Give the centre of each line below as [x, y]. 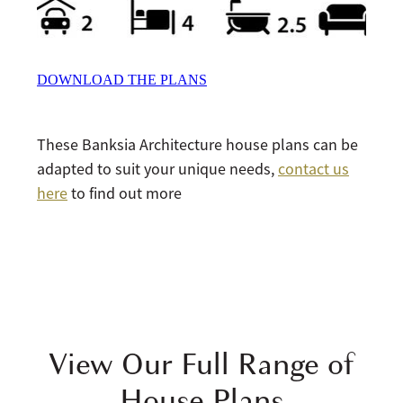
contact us [313, 170]
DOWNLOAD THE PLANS [122, 80]
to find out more [125, 194]
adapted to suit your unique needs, [157, 170]
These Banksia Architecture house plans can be [197, 145]
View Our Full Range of [201, 364]
